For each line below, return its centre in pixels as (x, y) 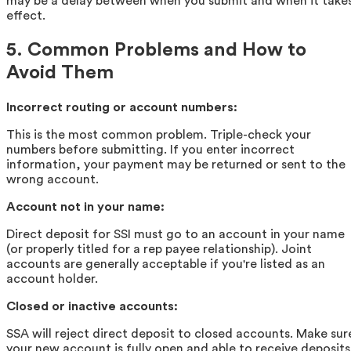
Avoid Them (60, 73)
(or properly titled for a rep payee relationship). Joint (159, 249)
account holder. (52, 279)
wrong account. (52, 179)
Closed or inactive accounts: (92, 306)
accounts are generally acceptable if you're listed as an (166, 264)
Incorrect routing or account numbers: (122, 107)
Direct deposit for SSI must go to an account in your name (175, 234)
